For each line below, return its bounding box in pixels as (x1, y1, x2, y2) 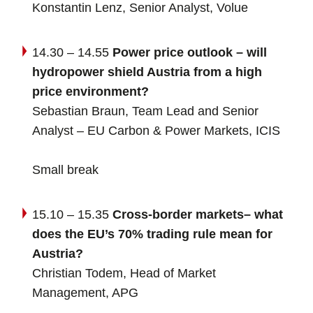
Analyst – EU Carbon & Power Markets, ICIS (32, 124, 280, 138)
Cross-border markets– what (109, 208, 283, 222)
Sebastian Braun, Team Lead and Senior (32, 104, 259, 119)
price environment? (32, 85, 149, 99)
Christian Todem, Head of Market (32, 266, 216, 281)
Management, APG (32, 286, 138, 300)
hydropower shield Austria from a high (32, 65, 262, 80)
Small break (32, 163, 99, 177)
